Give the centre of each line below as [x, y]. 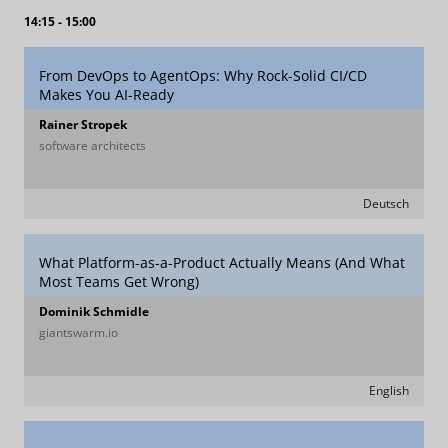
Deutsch [386, 203]
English [389, 390]
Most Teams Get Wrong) [119, 281]
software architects [92, 145]
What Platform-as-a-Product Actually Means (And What [222, 262]
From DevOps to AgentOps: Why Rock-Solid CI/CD [203, 75]
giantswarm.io [78, 332]
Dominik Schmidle [94, 311]
